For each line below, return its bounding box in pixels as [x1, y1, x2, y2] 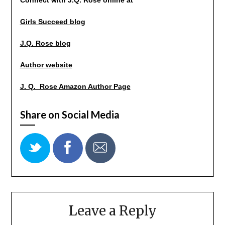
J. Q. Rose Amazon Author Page [20, 82, 131, 90]
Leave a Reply [68, 202, 157, 219]
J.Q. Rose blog [20, 39, 71, 47]
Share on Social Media [20, 108, 120, 121]
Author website [20, 60, 72, 69]
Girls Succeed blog [20, 17, 85, 26]
